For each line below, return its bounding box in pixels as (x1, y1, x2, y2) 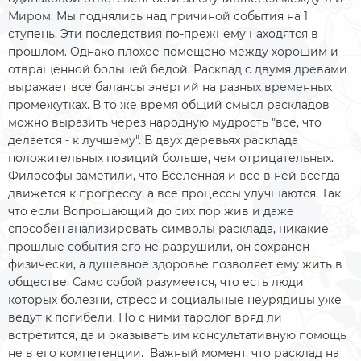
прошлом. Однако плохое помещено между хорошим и (8, 44, 338, 59)
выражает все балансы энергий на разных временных (8, 79, 332, 94)
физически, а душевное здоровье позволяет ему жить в (8, 256, 342, 272)
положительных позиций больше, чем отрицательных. (8, 150, 334, 165)
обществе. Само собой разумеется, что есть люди (8, 274, 304, 289)
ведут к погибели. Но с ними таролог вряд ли (8, 309, 282, 325)
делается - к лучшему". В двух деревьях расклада (8, 132, 298, 147)
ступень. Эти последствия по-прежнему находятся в (8, 26, 318, 41)
